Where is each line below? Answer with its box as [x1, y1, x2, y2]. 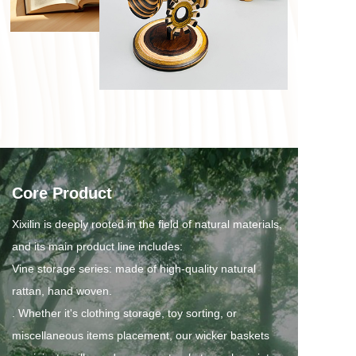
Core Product [12, 184, 112, 202]
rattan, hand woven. [12, 284, 112, 297]
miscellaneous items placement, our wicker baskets [12, 329, 269, 342]
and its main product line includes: [12, 240, 183, 253]
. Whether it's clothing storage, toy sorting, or [12, 307, 237, 319]
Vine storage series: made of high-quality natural [12, 262, 256, 275]
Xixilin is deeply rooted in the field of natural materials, [12, 218, 282, 230]
